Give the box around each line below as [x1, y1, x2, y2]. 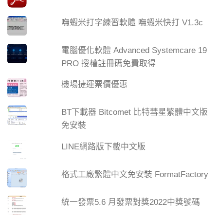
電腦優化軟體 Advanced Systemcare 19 [61, 45, 207, 55]
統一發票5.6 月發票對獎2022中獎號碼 [61, 197, 200, 207]
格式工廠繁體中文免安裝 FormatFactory [61, 170, 209, 180]
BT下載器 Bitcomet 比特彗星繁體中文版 [61, 108, 208, 117]
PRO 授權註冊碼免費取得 [61, 58, 156, 68]
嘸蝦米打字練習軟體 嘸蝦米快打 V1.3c [61, 18, 203, 27]
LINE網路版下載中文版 [61, 142, 146, 152]
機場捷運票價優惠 [61, 80, 128, 90]
